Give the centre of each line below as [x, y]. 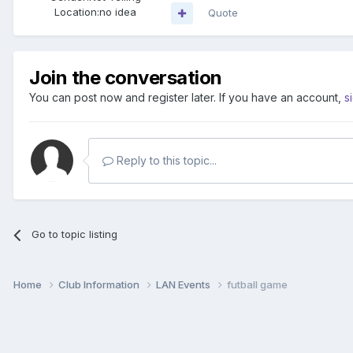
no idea [118, 12]
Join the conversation [126, 78]
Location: [77, 12]
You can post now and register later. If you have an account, [187, 98]
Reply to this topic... [165, 161]
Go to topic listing [75, 234]
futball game [257, 285]
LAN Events [184, 285]
